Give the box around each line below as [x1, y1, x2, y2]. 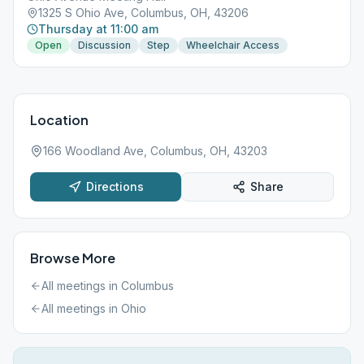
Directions [85, 180, 144, 193]
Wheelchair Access [186, 39, 279, 51]
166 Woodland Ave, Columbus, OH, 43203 [43, 144, 267, 158]
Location [30, 111, 89, 128]
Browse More [30, 249, 115, 266]
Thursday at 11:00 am [38, 22, 158, 36]
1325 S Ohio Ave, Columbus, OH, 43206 [38, 6, 249, 19]
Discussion [78, 39, 131, 51]
